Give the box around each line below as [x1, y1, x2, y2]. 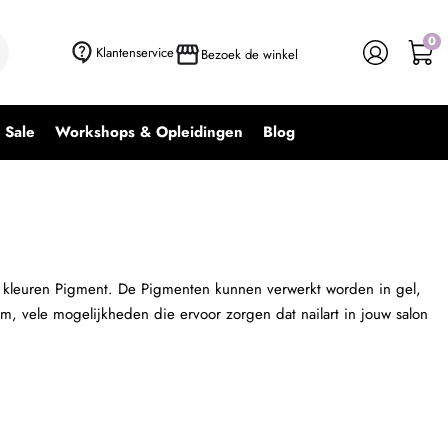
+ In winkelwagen [291, 33, 417, 56]
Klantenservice [96, 43, 174, 62]
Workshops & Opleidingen [55, 121, 243, 143]
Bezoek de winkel [201, 44, 298, 64]
